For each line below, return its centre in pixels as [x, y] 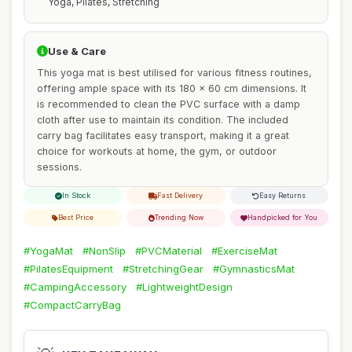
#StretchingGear [163, 269]
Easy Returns [283, 195]
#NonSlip [104, 251]
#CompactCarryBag [72, 305]
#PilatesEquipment [68, 269]
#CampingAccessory [75, 287]
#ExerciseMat [244, 251]
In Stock [77, 195]
